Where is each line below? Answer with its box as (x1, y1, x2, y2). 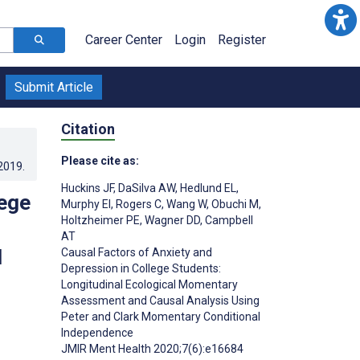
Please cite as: (61, 153, 139, 167)
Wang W (164, 197, 207, 211)
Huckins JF (61, 181, 113, 194)
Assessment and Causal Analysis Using (61, 293, 260, 307)
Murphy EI (61, 197, 111, 211)
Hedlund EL (178, 181, 236, 194)
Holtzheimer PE (61, 213, 140, 227)
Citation (61, 120, 115, 137)
